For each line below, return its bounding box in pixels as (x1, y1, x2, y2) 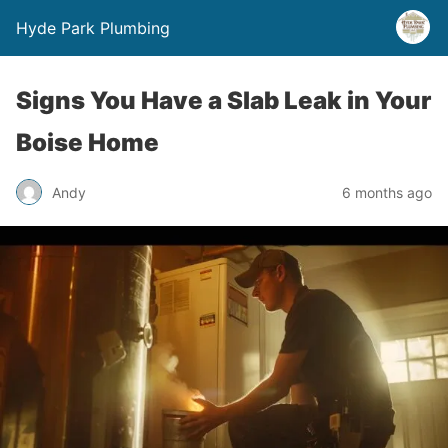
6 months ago (342, 183, 432, 201)
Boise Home (16, 128, 159, 157)
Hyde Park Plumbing (16, 18, 170, 38)
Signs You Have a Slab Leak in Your (16, 86, 431, 115)
